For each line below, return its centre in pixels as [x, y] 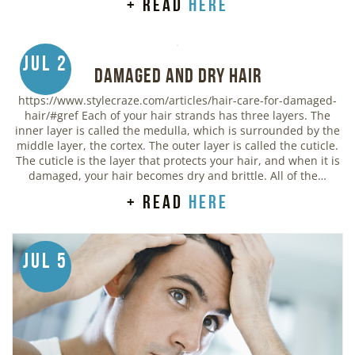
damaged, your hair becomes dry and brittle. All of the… [177, 176]
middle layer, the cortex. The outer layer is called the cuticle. [177, 146]
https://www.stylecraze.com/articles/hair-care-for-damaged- [177, 101]
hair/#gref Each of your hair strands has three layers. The [177, 116]
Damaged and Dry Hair [177, 76]
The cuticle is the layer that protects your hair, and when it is [177, 161]
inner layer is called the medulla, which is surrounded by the [177, 131]
